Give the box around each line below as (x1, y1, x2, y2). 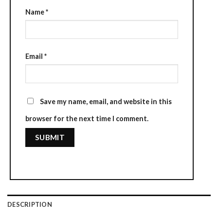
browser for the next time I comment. (25, 114, 148, 123)
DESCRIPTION (7, 200, 52, 209)
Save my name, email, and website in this (40, 97, 172, 106)
